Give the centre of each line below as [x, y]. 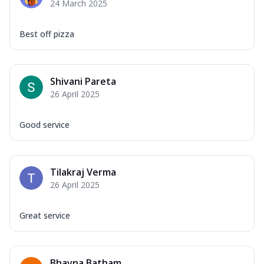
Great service [45, 215]
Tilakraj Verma [83, 172]
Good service [44, 124]
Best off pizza [47, 34]
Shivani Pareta [83, 81]
